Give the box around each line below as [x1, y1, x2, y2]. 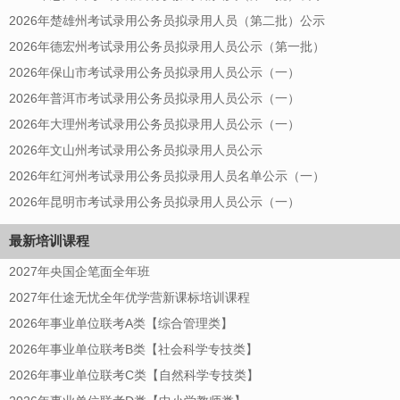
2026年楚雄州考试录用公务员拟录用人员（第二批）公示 [9, 12, 325, 28]
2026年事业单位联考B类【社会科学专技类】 [9, 341, 258, 356]
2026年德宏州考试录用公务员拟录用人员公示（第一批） [9, 38, 325, 54]
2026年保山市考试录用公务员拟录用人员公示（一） [9, 64, 300, 79]
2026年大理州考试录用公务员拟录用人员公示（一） [9, 116, 300, 131]
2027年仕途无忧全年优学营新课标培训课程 [9, 289, 250, 304]
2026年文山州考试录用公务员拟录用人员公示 [9, 142, 262, 157]
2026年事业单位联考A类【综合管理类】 [9, 315, 233, 330]
